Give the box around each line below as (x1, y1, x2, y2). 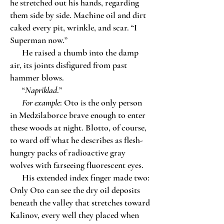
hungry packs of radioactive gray (10, 147, 125, 158)
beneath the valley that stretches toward (10, 197, 150, 208)
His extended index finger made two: (10, 172, 149, 183)
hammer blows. (10, 72, 64, 83)
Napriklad (25, 84, 57, 95)
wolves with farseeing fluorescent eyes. (10, 159, 143, 170)
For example (22, 97, 60, 108)
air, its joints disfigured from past (10, 59, 127, 70)
